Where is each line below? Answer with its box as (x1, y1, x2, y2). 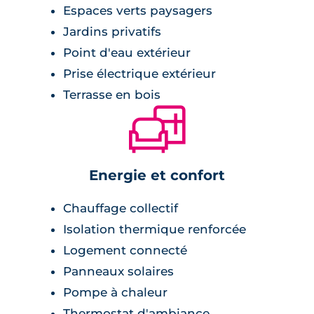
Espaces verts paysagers (63, 3, 212, 18)
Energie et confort (89, 166, 225, 184)
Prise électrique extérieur (63, 66, 216, 81)
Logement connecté (63, 243, 187, 257)
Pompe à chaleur (63, 285, 168, 299)
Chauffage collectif (63, 200, 178, 215)
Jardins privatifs (63, 24, 161, 39)
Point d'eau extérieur (63, 45, 191, 60)
